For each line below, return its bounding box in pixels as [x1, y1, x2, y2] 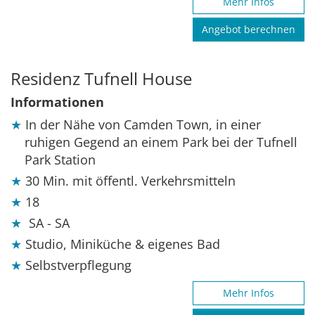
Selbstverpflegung [25, 257, 131, 274]
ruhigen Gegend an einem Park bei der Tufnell [25, 134, 297, 151]
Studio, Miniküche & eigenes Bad [25, 236, 220, 253]
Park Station [25, 151, 96, 169]
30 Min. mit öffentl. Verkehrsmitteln [25, 172, 236, 190]
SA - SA [29, 214, 70, 232]
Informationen [11, 94, 104, 111]
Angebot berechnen [202, 22, 295, 37]
